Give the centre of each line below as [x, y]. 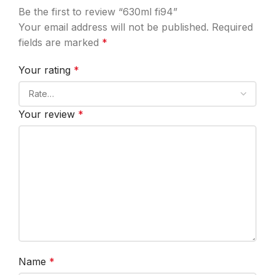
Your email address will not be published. [114, 27]
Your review [48, 114]
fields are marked [60, 43]
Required [232, 27]
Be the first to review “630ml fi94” [98, 12]
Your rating [46, 70]
